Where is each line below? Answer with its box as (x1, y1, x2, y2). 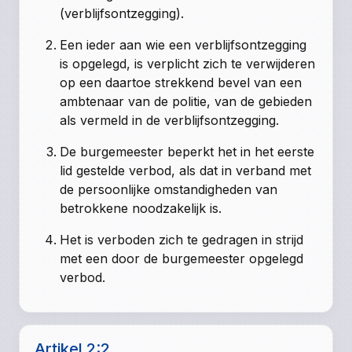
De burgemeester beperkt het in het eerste (60, 144, 315, 160)
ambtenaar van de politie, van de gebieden (60, 93, 313, 110)
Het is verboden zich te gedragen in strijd (60, 232, 304, 248)
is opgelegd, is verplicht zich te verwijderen (60, 56, 316, 72)
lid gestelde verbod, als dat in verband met (60, 163, 312, 179)
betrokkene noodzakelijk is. (60, 200, 222, 217)
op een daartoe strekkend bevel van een (60, 75, 302, 91)
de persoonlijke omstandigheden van (60, 181, 278, 198)
